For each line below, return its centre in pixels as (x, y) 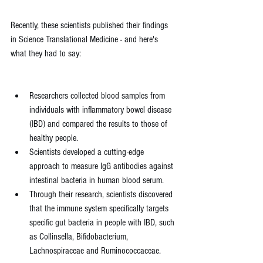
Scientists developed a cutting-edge (88, 152)
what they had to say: (46, 53)
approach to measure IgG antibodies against (102, 166)
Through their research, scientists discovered (102, 194)
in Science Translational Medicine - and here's (85, 39)
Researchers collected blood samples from (98, 96)
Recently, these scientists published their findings (90, 25)
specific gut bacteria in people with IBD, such (103, 222)
